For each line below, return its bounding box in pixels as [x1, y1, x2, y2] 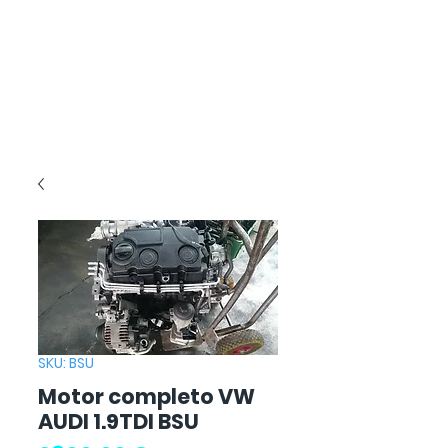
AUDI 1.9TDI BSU [38, 407, 199, 436]
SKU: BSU [38, 353, 94, 373]
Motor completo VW [38, 382, 255, 411]
